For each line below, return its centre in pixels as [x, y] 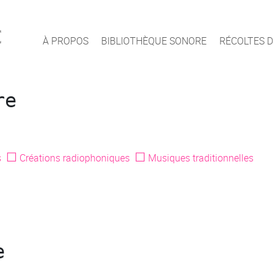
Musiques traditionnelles [201, 158]
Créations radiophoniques [75, 158]
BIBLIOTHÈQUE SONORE [154, 41]
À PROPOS [65, 41]
